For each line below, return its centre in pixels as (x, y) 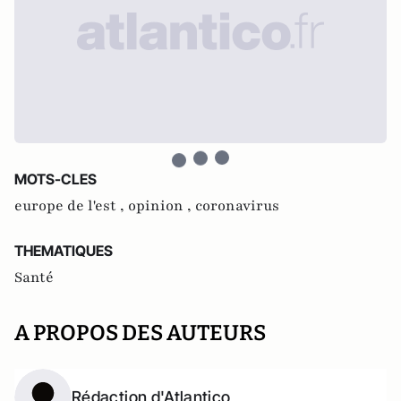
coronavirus (237, 206)
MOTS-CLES (55, 179)
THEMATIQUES (64, 251)
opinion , (162, 206)
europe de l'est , (71, 206)
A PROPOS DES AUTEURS (140, 333)
